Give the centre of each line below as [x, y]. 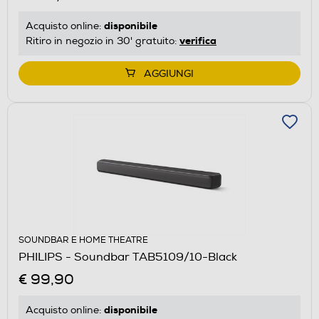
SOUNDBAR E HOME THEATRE [83, 240]
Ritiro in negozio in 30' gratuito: [103, 41]
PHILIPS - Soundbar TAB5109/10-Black [128, 257]
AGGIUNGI [169, 73]
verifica [198, 40]
